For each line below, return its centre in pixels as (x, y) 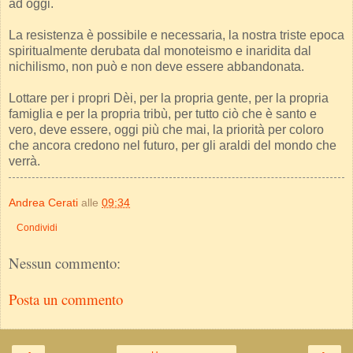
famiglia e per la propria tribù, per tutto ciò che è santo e (163, 114)
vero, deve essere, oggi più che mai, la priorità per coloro (166, 130)
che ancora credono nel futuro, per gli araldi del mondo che (173, 146)
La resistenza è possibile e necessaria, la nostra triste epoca (176, 35)
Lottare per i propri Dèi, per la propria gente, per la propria (169, 98)
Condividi (37, 228)
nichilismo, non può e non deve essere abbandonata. (156, 67)
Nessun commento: (65, 262)
